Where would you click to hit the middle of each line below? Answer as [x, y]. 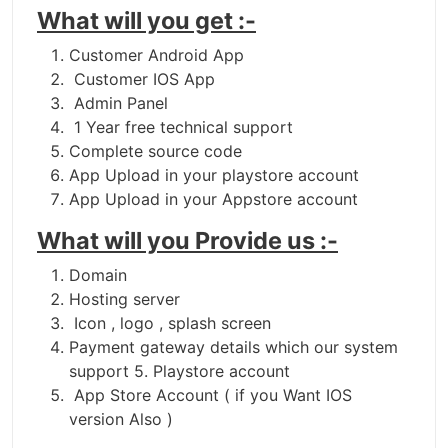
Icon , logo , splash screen [170, 323]
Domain [98, 275]
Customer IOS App [142, 79]
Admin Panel [118, 103]
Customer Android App [156, 55]
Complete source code [155, 151]
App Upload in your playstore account [214, 175]
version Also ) [121, 419]
